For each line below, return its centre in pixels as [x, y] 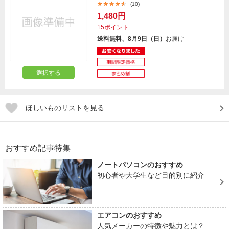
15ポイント [113, 27]
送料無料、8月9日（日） [131, 39]
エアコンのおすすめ [130, 215]
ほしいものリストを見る [65, 108]
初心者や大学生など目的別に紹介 [151, 175]
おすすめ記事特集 [38, 148]
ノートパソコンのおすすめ [140, 165]
